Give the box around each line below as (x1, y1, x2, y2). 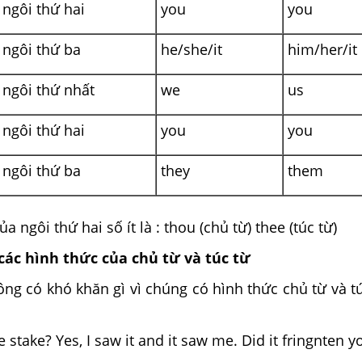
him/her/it (288, 40, 357, 59)
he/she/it (161, 40, 222, 59)
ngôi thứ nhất (2, 80, 95, 99)
